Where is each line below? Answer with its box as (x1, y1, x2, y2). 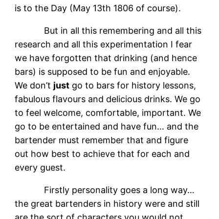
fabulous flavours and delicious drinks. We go (15, 93, 201, 104)
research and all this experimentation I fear (15, 39, 193, 49)
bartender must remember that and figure (15, 134, 189, 145)
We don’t (15, 80, 54, 90)
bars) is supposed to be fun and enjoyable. (15, 66, 191, 77)
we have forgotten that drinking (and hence (15, 52, 197, 63)
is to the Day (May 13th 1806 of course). (15, 2, 181, 13)
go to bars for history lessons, (69, 80, 197, 90)
